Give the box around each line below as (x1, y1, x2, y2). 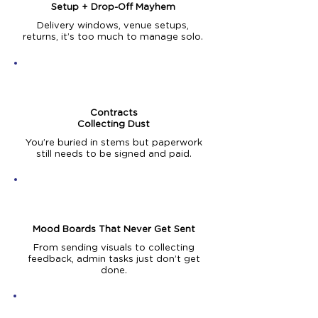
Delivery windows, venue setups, (37, 21, 189, 31)
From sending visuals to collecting (33, 243, 194, 253)
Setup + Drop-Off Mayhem (50, 3, 175, 12)
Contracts (89, 109, 138, 118)
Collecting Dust (77, 120, 150, 129)
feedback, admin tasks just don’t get (27, 255, 200, 264)
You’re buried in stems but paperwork (25, 138, 202, 148)
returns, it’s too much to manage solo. (23, 33, 203, 42)
